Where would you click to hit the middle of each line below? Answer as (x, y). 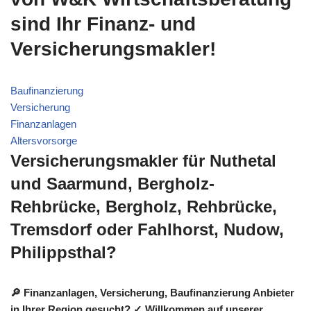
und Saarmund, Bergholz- (112, 183)
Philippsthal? (64, 252)
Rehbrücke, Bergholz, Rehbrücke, (144, 206)
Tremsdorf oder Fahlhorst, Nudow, (147, 229)
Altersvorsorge (44, 140)
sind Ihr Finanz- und (103, 24)
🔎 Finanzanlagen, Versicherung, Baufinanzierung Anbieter (152, 292)
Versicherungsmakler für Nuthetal (143, 160)
